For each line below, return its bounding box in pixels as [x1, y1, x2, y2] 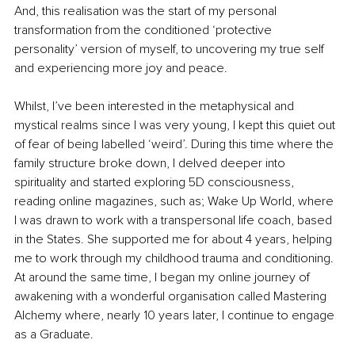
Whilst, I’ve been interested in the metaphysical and [14, 97, 297, 114]
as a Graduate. [14, 326, 94, 342]
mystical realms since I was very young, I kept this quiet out [14, 116, 338, 133]
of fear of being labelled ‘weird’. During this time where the [14, 136, 337, 152]
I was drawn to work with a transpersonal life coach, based [14, 212, 335, 228]
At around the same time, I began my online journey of [14, 269, 313, 285]
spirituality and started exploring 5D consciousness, [14, 174, 297, 190]
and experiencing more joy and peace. [14, 59, 227, 76]
